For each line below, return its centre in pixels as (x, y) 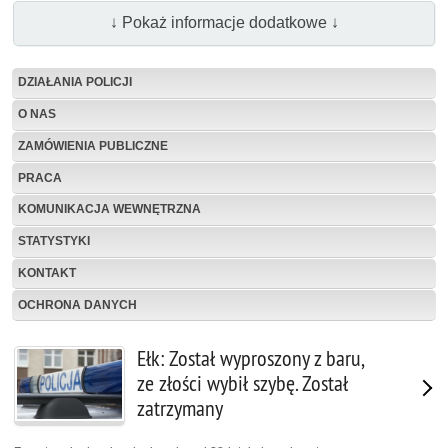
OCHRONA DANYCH (77, 304)
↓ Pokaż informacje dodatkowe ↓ (224, 23)
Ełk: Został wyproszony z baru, (250, 359)
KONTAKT (47, 273)
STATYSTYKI (54, 241)
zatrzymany (180, 409)
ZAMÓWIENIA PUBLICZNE (93, 145)
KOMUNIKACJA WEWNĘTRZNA (109, 209)
